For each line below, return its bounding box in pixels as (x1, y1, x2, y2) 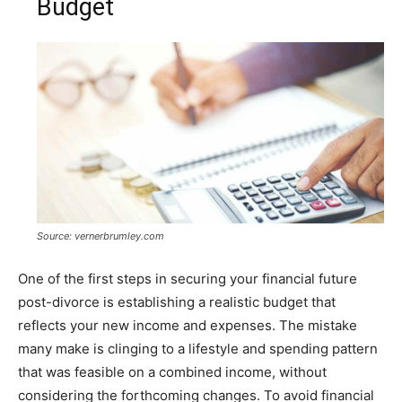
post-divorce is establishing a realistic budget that (18, 293, 336, 311)
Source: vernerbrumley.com (37, 230, 164, 243)
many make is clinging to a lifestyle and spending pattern (18, 340, 378, 358)
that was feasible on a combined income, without (18, 363, 327, 381)
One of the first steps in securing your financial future (18, 270, 357, 288)
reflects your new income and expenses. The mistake (18, 317, 357, 335)
